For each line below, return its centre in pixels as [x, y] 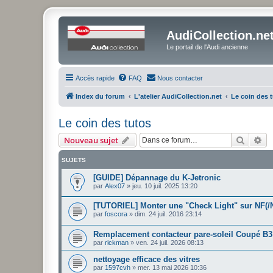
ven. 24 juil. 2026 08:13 [170, 242]
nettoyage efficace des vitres [147, 259]
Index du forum [100, 96]
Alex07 [115, 186]
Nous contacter [180, 78]
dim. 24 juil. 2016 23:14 [168, 214]
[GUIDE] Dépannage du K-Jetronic [157, 177]
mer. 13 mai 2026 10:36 [172, 267]
